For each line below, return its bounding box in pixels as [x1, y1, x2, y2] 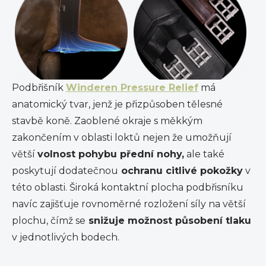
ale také [184, 148, 224, 160]
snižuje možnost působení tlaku [85, 214, 251, 226]
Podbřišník [12, 81, 66, 93]
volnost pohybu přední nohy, [37, 148, 184, 160]
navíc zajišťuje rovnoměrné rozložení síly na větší [12, 198, 246, 210]
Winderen [66, 81, 118, 93]
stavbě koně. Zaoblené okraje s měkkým [12, 115, 202, 126]
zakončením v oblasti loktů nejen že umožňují [12, 131, 232, 143]
